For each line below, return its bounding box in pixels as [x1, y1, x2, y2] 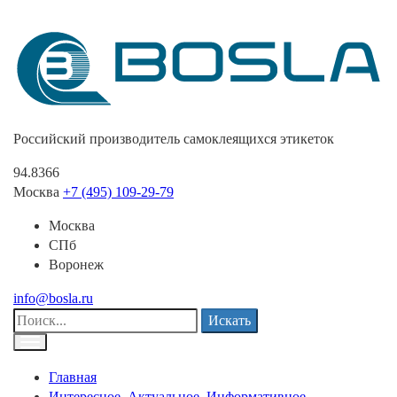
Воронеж [49, 257, 104, 273]
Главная [49, 370, 97, 385]
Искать [208, 313, 251, 329]
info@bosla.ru [13, 291, 93, 307]
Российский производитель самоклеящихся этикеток [13, 131, 334, 147]
